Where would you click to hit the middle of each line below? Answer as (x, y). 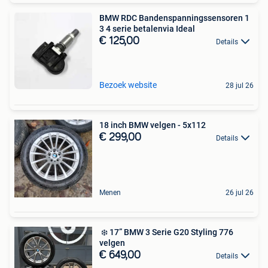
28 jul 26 (240, 86)
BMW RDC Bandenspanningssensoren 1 (174, 18)
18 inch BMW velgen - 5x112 (153, 125)
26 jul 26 (240, 193)
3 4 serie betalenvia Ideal (147, 29)
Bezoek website (128, 85)
